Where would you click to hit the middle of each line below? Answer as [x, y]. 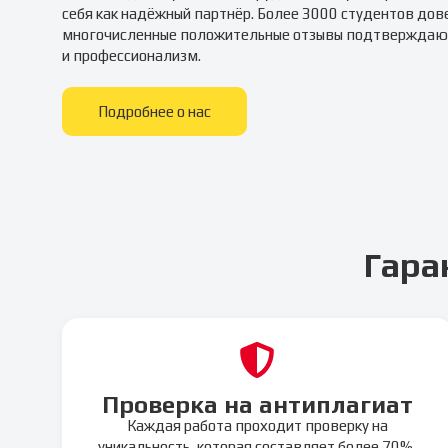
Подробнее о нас [154, 111]
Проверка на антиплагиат [257, 404]
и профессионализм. [131, 55]
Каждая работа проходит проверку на [257, 425]
